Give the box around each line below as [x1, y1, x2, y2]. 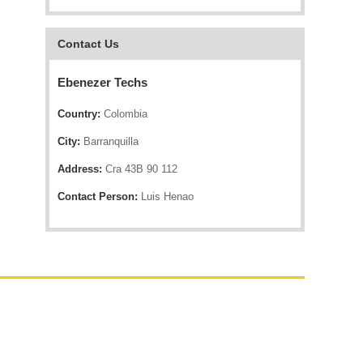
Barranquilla [80, 135, 139, 147]
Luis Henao [138, 190, 194, 203]
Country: [58, 108, 100, 120]
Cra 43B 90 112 [102, 163, 177, 175]
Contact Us [58, 37, 119, 50]
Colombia [100, 108, 147, 120]
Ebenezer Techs [58, 75, 147, 89]
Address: [58, 163, 102, 175]
